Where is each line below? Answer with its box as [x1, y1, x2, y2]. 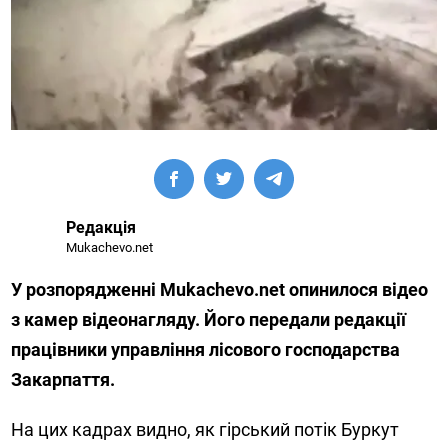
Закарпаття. [11, 369, 116, 391]
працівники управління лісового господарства [11, 339, 401, 361]
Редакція [66, 218, 137, 238]
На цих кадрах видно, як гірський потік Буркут [11, 419, 400, 441]
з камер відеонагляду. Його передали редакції [11, 309, 407, 331]
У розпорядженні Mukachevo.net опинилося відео [11, 279, 429, 301]
